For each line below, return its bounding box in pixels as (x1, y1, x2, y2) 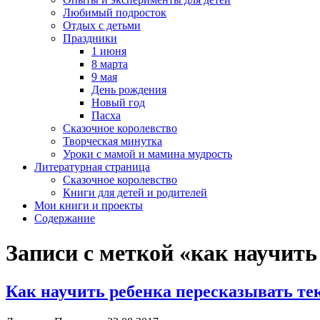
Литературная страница (34, 161, 150, 173)
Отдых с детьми (63, 19, 141, 31)
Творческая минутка (63, 135, 162, 147)
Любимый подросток (63, 6, 166, 19)
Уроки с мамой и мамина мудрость (63, 148, 232, 160)
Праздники (63, 32, 117, 44)
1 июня (91, 45, 126, 57)
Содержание (34, 212, 95, 224)
